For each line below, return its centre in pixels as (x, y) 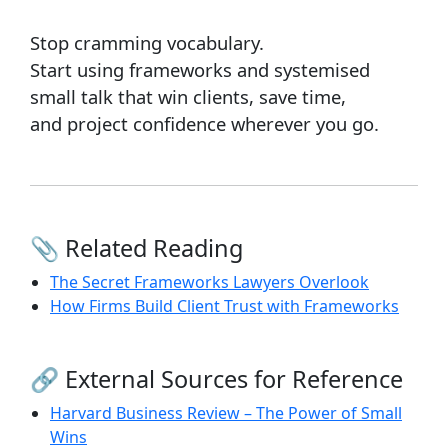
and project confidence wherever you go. (204, 123)
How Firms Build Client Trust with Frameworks (224, 305)
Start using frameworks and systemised (200, 69)
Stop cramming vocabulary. (147, 42)
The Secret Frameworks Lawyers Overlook (209, 281)
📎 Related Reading (136, 247)
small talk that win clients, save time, (188, 96)
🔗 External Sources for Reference (216, 378)
